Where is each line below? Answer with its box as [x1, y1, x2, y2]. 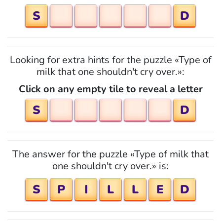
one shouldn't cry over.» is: [52, 159, 169, 173]
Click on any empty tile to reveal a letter [18, 82, 203, 96]
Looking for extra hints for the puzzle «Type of [9, 53, 212, 67]
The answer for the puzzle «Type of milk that [12, 147, 209, 161]
